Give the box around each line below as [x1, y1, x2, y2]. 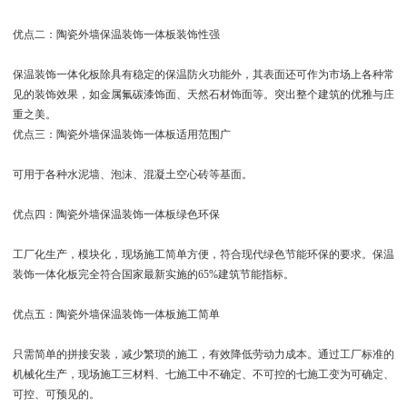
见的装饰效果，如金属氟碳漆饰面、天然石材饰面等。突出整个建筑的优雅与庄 [12, 87, 394, 101]
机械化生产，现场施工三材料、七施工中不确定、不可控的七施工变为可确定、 [12, 367, 394, 381]
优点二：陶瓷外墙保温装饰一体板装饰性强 [12, 27, 220, 41]
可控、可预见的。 [12, 387, 100, 401]
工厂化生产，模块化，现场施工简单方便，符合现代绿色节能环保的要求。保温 [12, 247, 394, 261]
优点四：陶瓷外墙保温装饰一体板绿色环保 [12, 207, 220, 221]
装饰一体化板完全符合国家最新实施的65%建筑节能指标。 [12, 267, 294, 281]
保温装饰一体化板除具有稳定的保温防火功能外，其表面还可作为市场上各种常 [12, 67, 394, 81]
